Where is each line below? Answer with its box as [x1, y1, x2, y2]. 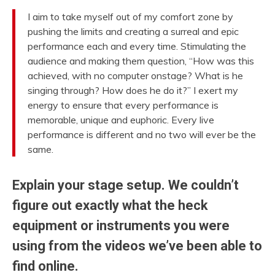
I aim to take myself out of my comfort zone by [28, 10, 233, 23]
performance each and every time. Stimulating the [28, 40, 246, 52]
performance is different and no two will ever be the [28, 128, 256, 141]
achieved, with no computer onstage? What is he [28, 69, 243, 82]
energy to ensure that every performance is [28, 99, 219, 111]
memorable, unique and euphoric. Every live [28, 114, 214, 126]
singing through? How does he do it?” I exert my [28, 84, 238, 96]
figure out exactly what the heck [12, 198, 208, 213]
